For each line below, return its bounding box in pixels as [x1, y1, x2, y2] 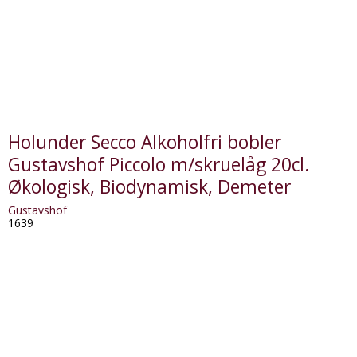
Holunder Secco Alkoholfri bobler [7, 130, 281, 155]
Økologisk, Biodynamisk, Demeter [7, 175, 291, 200]
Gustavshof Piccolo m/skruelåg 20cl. [7, 152, 310, 178]
